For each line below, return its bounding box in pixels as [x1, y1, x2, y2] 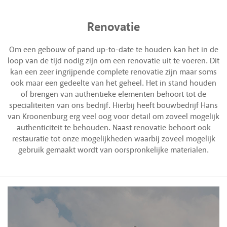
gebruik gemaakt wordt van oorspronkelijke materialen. [18, 144, 209, 155]
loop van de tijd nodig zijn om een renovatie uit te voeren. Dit [8, 55, 219, 66]
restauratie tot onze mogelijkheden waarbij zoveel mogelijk [12, 133, 215, 144]
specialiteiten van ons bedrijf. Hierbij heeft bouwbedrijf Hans [9, 100, 218, 110]
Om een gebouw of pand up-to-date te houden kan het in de [9, 44, 218, 55]
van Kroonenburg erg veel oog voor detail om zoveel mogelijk [8, 111, 219, 122]
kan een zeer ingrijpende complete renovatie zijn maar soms [10, 66, 217, 77]
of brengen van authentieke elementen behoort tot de [21, 89, 206, 99]
